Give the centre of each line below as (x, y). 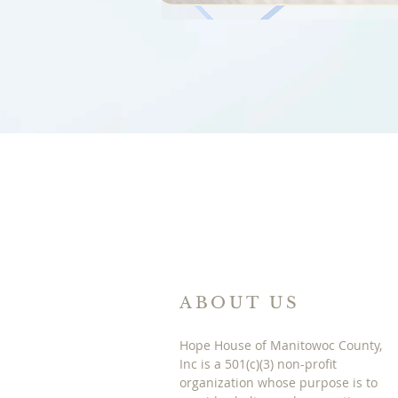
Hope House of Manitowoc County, (281, 345)
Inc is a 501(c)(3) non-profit (258, 364)
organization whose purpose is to (279, 382)
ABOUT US (240, 303)
